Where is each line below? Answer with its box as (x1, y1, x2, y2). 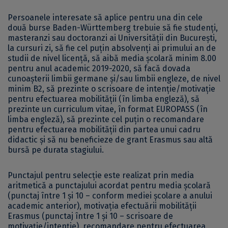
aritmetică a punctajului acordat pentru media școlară (8, 181, 211, 191)
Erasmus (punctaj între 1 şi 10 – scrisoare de (8, 211, 173, 221)
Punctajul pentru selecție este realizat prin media (8, 170, 194, 181)
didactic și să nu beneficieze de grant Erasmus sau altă (8, 135, 213, 145)
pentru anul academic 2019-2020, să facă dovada (8, 64, 190, 74)
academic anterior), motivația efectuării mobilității (8, 201, 196, 211)
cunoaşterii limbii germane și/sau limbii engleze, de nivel (8, 74, 220, 84)
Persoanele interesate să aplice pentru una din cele (8, 13, 203, 23)
